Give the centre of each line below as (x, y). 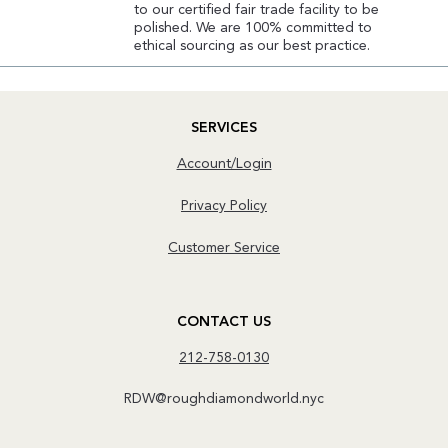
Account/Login (224, 164)
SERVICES (224, 128)
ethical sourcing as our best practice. (252, 46)
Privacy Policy (224, 205)
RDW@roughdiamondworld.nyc (224, 399)
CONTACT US (224, 321)
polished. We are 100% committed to (253, 28)
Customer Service (224, 247)
